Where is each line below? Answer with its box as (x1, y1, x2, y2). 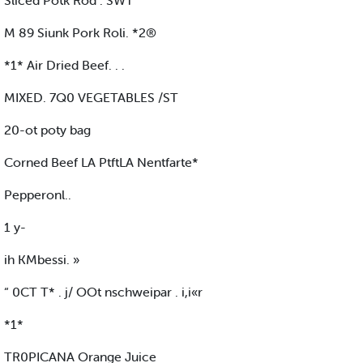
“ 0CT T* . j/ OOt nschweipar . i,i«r (4, 284, 203, 301)
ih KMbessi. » (4, 251, 79, 268)
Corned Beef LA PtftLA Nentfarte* (4, 154, 199, 171)
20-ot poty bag (4, 122, 91, 139)
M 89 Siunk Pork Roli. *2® (4, 24, 156, 41)
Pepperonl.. (4, 186, 71, 203)
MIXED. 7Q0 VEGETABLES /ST (4, 89, 178, 106)
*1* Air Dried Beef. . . (4, 57, 125, 74)
